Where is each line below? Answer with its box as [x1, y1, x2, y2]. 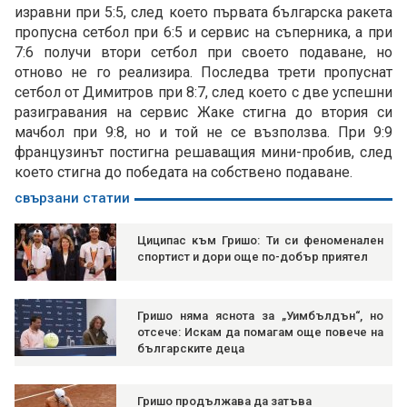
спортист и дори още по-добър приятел [137, 250, 368, 264]
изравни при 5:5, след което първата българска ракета [15, 4, 392, 22]
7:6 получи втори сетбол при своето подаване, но [15, 44, 392, 62]
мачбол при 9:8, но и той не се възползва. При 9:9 [15, 124, 392, 142]
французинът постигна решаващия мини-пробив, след [15, 144, 392, 162]
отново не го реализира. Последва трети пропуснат [15, 64, 392, 82]
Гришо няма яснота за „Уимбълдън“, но [137, 309, 383, 323]
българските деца [137, 342, 244, 356]
